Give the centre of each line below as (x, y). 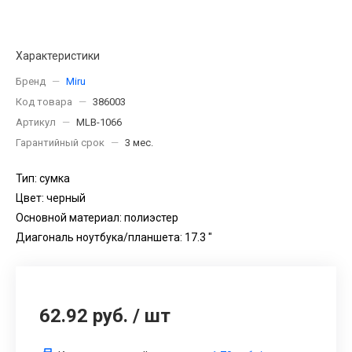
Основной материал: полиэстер (97, 217)
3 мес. (139, 142)
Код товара (44, 101)
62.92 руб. (84, 315)
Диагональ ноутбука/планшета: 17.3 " (114, 237)
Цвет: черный (51, 198)
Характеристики (58, 55)
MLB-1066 (99, 122)
